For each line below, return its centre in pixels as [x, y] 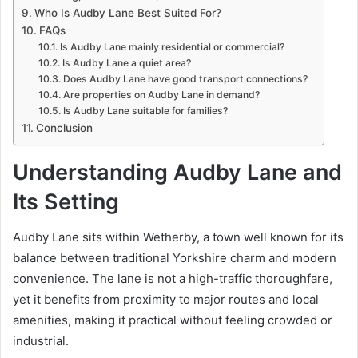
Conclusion [64, 127]
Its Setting [66, 201]
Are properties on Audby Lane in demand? [161, 94]
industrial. [41, 341]
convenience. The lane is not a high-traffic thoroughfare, [173, 279]
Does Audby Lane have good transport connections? [185, 78]
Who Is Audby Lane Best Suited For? [127, 12]
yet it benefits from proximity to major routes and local [166, 300]
